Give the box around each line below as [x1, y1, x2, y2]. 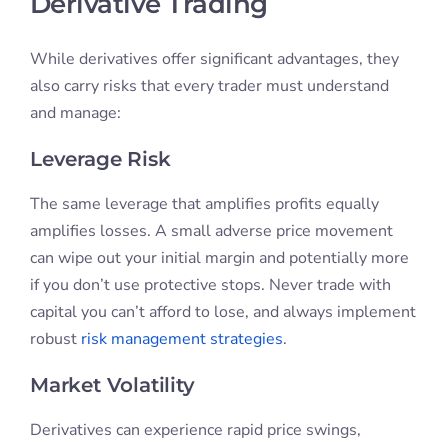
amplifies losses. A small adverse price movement [29, 220, 393, 243]
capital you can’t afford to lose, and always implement [29, 301, 416, 324]
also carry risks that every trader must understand [29, 75, 389, 98]
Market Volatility [29, 373, 195, 398]
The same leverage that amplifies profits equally [29, 193, 379, 216]
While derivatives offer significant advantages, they [29, 48, 399, 71]
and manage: [29, 102, 121, 125]
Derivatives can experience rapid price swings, [29, 419, 361, 442]
